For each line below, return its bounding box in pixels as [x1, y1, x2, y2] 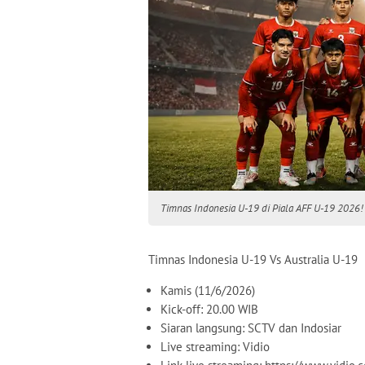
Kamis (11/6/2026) [161, 283, 258, 298]
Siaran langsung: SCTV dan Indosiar [161, 320, 345, 336]
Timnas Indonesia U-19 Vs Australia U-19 [148, 252, 361, 267]
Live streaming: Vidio [161, 339, 270, 354]
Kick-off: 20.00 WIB [161, 301, 262, 317]
